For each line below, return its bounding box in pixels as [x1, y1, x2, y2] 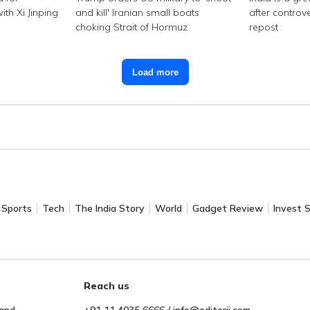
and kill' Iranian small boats [75, 6, 199, 19]
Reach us [84, 280, 130, 293]
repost [249, 21, 279, 34]
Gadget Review [192, 202, 263, 215]
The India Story [74, 202, 145, 215]
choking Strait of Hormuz [75, 21, 188, 34]
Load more [131, 66, 179, 77]
